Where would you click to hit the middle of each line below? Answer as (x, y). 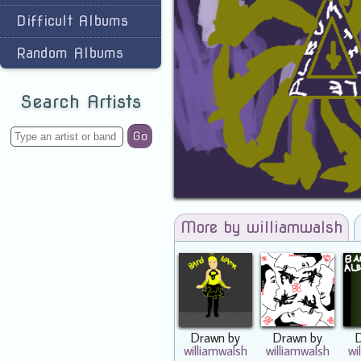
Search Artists (81, 102)
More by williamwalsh (261, 227)
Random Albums (70, 53)
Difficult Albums (72, 21)
